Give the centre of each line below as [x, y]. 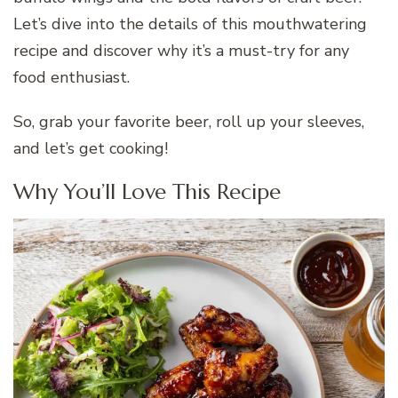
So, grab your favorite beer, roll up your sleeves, [189, 121]
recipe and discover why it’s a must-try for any [181, 50]
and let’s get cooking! [91, 148]
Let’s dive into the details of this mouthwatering [190, 24]
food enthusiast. [72, 77]
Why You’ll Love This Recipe [147, 191]
